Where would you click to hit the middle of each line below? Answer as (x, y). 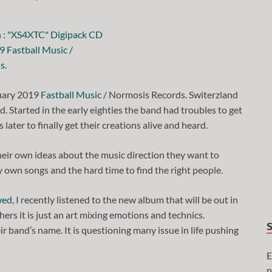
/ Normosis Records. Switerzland (170, 94)
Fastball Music (71, 94)
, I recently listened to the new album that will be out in (125, 199)
